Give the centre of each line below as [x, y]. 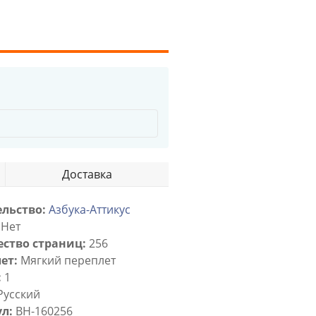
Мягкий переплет [67, 260]
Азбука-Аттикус [90, 209]
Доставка [87, 174]
